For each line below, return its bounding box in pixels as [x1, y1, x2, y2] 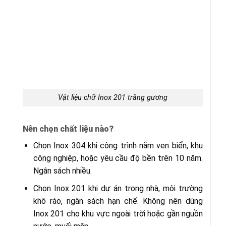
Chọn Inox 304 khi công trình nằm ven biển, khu [33, 141, 203, 151]
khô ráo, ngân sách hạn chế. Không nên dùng [33, 196, 203, 206]
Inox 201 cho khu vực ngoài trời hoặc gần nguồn [33, 208, 203, 218]
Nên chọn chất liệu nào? [23, 124, 114, 134]
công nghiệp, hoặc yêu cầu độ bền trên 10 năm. [33, 153, 203, 163]
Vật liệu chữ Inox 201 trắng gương [58, 93, 167, 102]
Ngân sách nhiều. [33, 166, 92, 176]
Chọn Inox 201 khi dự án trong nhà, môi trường [33, 183, 203, 193]
